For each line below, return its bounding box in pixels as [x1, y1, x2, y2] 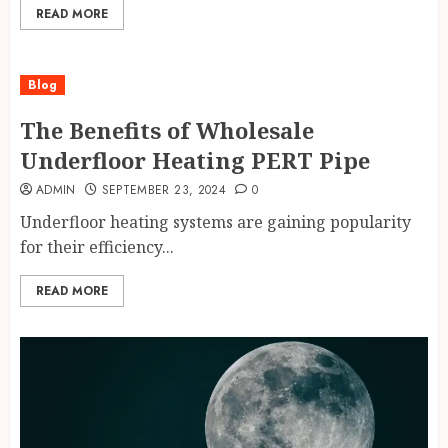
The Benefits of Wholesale [20, 115, 314, 145]
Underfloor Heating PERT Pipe [20, 145, 370, 175]
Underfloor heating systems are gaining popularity [20, 211, 411, 233]
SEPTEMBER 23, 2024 [101, 181, 227, 199]
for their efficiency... [20, 236, 174, 258]
